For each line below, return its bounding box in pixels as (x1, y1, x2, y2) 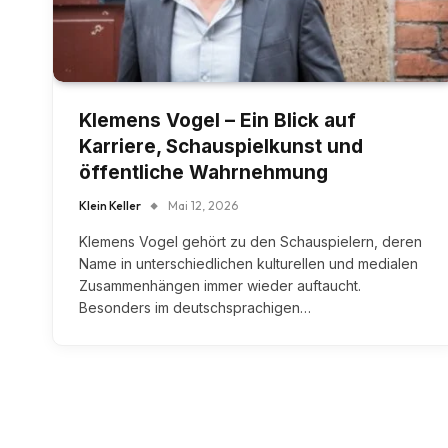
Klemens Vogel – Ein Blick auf (79, 109, 356, 133)
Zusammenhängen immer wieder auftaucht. (79, 277, 361, 295)
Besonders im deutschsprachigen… (79, 299, 311, 317)
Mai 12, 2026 (168, 198, 238, 214)
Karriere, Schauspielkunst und (79, 135, 363, 159)
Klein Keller (79, 198, 141, 214)
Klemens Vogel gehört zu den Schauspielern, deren (79, 233, 422, 251)
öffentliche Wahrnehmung (79, 161, 328, 185)
